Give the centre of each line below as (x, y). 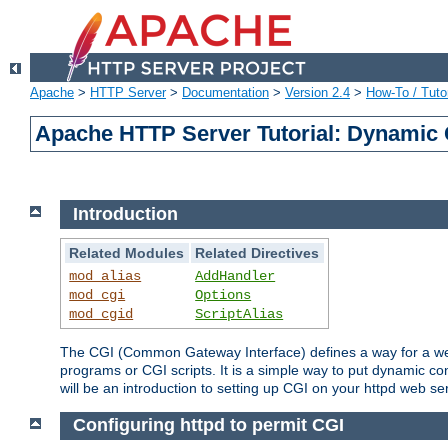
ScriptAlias (239, 313)
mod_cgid (101, 313)
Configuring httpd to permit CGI (208, 425)
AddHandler (235, 275)
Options (223, 294)
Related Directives (257, 252)
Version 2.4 (317, 93)
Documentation (225, 93)
